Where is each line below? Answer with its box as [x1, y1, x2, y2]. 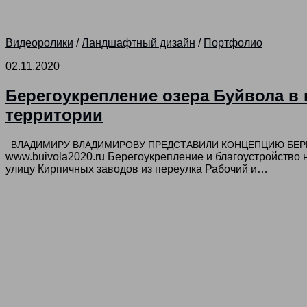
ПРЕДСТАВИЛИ [148, 139, 219, 151]
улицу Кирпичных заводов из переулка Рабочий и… [5, 163, 268, 175]
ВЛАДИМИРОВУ [73, 139, 145, 151]
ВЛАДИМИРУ [11, 139, 70, 151]
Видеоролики [5, 37, 73, 49]
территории [5, 106, 103, 125]
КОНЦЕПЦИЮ [221, 139, 284, 151]
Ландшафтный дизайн [82, 37, 195, 49]
